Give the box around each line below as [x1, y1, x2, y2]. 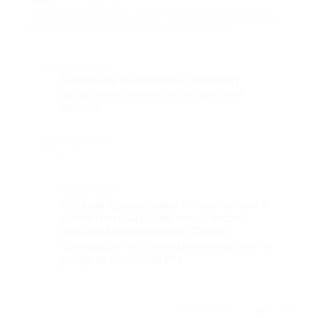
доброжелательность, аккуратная [60, 87, 243, 101]
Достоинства [60, 61, 114, 72]
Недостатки [60, 137, 109, 148]
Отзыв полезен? [178, 304, 241, 314]
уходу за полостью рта [60, 252, 184, 266]
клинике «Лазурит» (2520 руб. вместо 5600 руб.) [27, 22, 229, 33]
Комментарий [60, 186, 117, 197]
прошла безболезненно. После [60, 225, 226, 239]
